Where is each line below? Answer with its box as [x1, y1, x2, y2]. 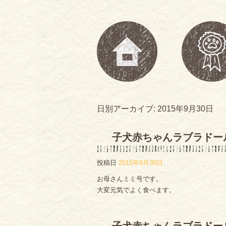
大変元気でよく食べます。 [97, 186, 176, 194]
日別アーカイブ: [97, 104, 157, 113]
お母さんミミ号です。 [97, 175, 162, 183]
